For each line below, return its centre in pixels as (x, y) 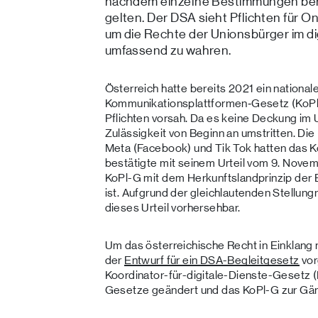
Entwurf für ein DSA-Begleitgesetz (212, 260)
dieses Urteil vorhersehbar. (172, 208)
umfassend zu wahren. (168, 50)
